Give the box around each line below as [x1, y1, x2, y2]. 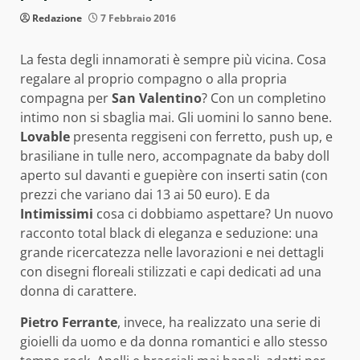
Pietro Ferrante [20, 313, 117, 331]
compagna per [20, 88, 112, 107]
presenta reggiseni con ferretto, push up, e [70, 127, 333, 145]
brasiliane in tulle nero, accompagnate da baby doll [20, 146, 329, 165]
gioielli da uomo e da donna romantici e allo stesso [20, 332, 328, 350]
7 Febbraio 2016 [98, 10, 176, 25]
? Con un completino [202, 88, 326, 107]
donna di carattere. [20, 281, 137, 300]
